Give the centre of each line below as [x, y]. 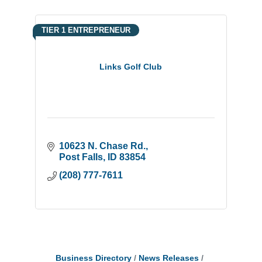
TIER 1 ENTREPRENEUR [86, 30]
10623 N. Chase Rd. [102, 146]
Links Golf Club [131, 66]
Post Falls [81, 157]
